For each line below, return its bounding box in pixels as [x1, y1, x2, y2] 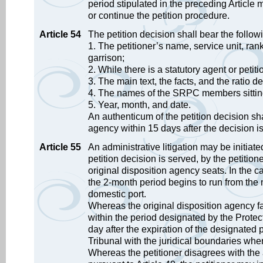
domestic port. [88, 189, 146, 199]
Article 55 [39, 142, 81, 152]
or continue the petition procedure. [88, 11, 230, 21]
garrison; [88, 53, 124, 63]
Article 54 [39, 29, 81, 39]
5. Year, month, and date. [88, 100, 191, 110]
